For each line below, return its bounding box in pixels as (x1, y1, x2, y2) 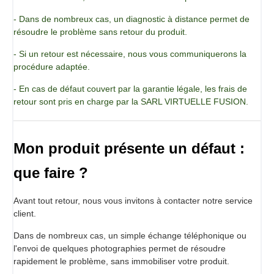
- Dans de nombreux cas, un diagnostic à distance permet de (13, 13, 250, 24)
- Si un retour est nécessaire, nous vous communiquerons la (13, 48, 246, 59)
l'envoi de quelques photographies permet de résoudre (13, 243, 226, 253)
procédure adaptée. (13, 61, 90, 72)
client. (13, 208, 36, 218)
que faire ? (13, 164, 88, 181)
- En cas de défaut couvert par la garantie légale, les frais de (13, 83, 247, 94)
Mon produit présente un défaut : (13, 139, 245, 157)
